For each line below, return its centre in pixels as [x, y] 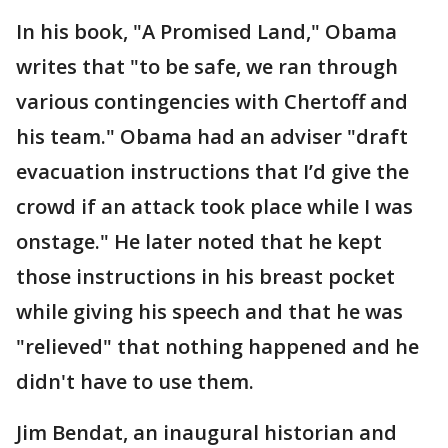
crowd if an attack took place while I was [214, 206]
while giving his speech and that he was [209, 311]
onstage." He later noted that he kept [199, 241]
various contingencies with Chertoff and [212, 101]
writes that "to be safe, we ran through [207, 66]
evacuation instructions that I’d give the [212, 171]
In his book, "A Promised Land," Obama [206, 31]
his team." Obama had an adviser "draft [212, 136]
